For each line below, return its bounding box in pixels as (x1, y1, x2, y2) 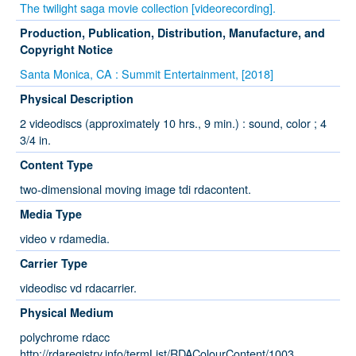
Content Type (20, 157, 93, 173)
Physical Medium (20, 304, 114, 321)
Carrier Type (20, 255, 87, 272)
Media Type (20, 206, 82, 222)
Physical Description (20, 91, 133, 107)
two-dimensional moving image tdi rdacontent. (20, 180, 251, 198)
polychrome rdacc (20, 328, 110, 346)
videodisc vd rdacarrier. (20, 279, 137, 296)
